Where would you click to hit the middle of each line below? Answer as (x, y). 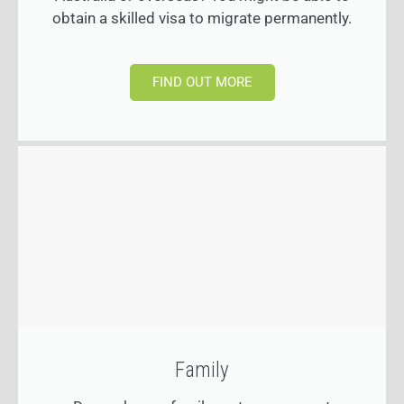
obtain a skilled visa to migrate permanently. (202, 18)
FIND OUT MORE (202, 83)
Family (202, 371)
